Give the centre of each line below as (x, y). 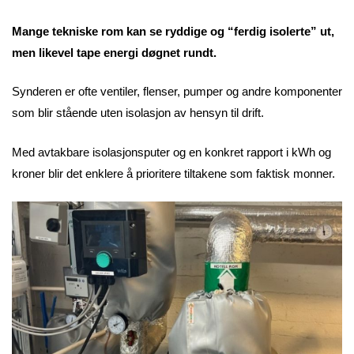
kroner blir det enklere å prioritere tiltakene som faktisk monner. (173, 173)
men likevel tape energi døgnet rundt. (114, 52)
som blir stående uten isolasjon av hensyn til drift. (139, 113)
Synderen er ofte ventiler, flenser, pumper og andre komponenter (177, 92)
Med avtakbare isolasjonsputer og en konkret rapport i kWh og (171, 152)
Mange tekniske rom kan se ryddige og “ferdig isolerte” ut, (173, 31)
